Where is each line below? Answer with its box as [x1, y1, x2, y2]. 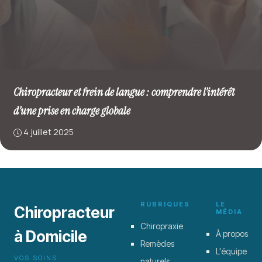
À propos [216, 228, 248, 239]
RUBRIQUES [140, 199, 190, 208]
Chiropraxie [140, 220, 183, 231]
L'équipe [216, 246, 247, 256]
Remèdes [140, 238, 174, 249]
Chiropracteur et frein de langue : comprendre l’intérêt [13, 85, 235, 99]
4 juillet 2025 [23, 126, 74, 137]
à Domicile [14, 227, 87, 246]
